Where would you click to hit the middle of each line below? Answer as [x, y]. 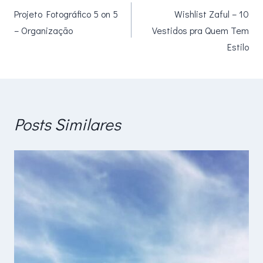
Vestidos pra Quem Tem [200, 31]
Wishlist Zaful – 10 [212, 14]
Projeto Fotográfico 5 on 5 [66, 14]
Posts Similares [68, 124]
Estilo [238, 47]
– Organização [43, 31]
